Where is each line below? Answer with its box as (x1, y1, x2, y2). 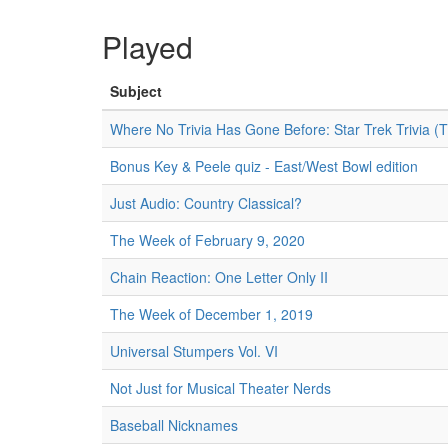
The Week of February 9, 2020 (110, 230, 305, 250)
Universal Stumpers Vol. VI (110, 341, 278, 361)
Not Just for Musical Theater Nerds (110, 378, 331, 398)
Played (102, 25, 193, 68)
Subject (110, 81, 162, 101)
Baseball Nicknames (110, 415, 238, 435)
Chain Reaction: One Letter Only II (110, 267, 328, 287)
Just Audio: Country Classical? (110, 193, 302, 213)
